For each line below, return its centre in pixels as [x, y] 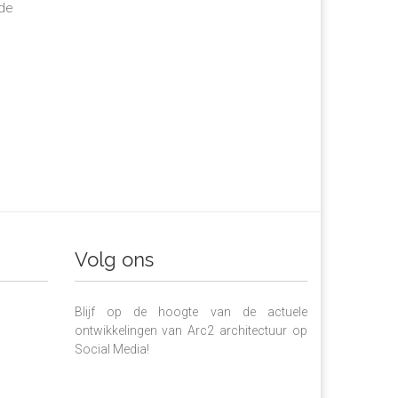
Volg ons [114, 259]
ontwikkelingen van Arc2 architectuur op [191, 330]
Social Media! [111, 349]
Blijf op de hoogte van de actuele [191, 311]
